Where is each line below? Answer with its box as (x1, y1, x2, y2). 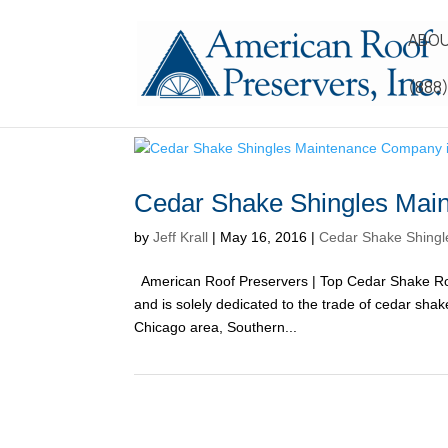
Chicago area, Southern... (134, 319, 298, 335)
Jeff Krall (153, 229, 209, 245)
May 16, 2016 (220, 229, 308, 245)
